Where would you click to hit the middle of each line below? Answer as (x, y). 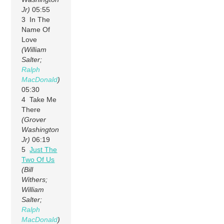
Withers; (35, 179)
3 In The (36, 19)
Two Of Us (38, 159)
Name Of (36, 29)
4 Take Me (39, 99)
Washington (40, 129)
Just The (43, 149)
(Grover (34, 119)
